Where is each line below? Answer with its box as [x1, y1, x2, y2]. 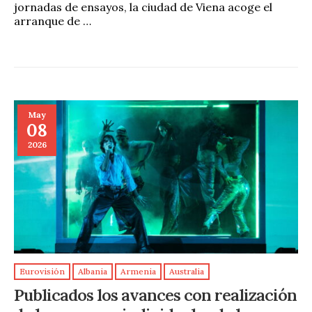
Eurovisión [19, 266, 65, 277]
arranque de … [14, 14, 91, 29]
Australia [169, 266, 204, 277]
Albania [78, 266, 107, 277]
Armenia [120, 266, 156, 277]
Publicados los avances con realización [14, 283, 297, 305]
